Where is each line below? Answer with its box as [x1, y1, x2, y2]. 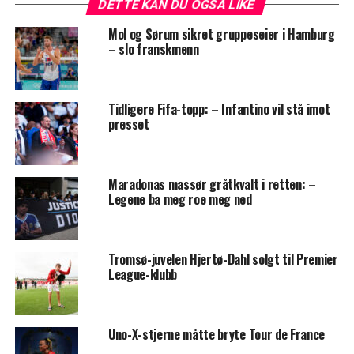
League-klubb [107, 264, 178, 284]
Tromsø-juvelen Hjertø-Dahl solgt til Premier [107, 249, 338, 269]
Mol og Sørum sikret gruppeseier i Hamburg [107, 24, 335, 43]
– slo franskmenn [107, 39, 199, 58]
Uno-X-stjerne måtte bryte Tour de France [107, 324, 326, 344]
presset [107, 114, 149, 134]
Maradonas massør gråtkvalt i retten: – [107, 174, 316, 194]
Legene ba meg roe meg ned [107, 189, 252, 209]
